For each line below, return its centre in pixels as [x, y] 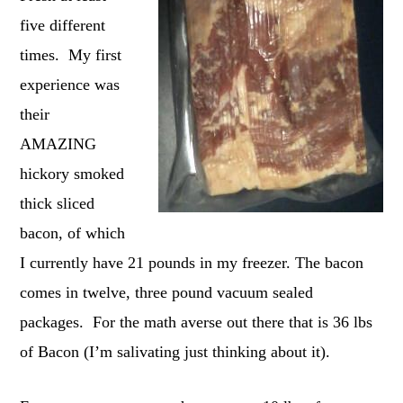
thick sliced [58, 204]
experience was [70, 85]
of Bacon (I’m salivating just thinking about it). [175, 352]
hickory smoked [72, 174]
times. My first [71, 55]
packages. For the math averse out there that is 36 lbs [197, 322]
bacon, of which [73, 233]
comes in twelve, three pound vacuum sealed [167, 293]
